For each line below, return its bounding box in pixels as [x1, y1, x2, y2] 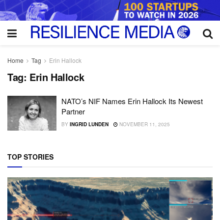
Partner [61, 106, 85, 116]
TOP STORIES [7, 152, 54, 162]
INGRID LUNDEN [69, 120, 109, 128]
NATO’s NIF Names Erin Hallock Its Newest [61, 95, 203, 106]
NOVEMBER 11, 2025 [117, 120, 170, 128]
